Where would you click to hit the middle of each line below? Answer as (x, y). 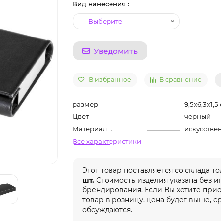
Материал (90, 129)
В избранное (110, 80)
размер (86, 104)
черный (197, 117)
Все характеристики (107, 141)
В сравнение (181, 80)
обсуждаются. (108, 210)
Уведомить (116, 51)
